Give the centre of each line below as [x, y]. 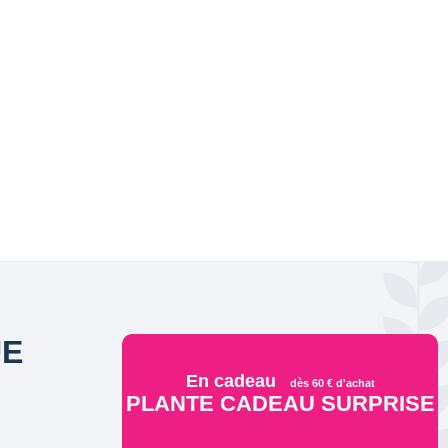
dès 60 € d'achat [332, 382]
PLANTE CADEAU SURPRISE [280, 403]
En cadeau [230, 380]
